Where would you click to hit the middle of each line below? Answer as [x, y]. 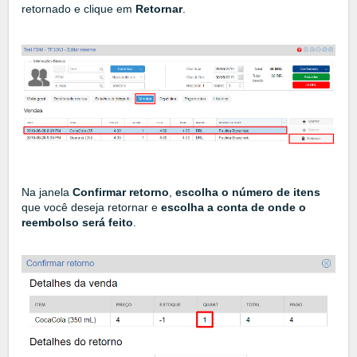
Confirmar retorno [121, 192]
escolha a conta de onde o [233, 208]
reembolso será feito [77, 223]
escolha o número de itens [248, 192]
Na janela [47, 192]
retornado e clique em [78, 9]
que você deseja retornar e [91, 208]
